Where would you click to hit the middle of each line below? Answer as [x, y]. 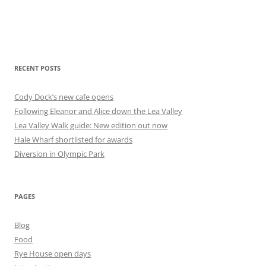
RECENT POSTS [37, 68]
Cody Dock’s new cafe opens [64, 97]
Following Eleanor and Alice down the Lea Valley [98, 111]
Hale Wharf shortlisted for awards [73, 140]
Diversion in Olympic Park [59, 154]
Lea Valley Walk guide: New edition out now [91, 125]
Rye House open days [53, 254]
